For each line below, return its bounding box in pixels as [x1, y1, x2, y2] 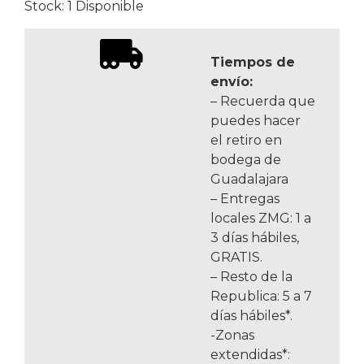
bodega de [210, 152, 281, 168]
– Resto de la [210, 269, 292, 285]
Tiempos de [210, 54, 295, 71]
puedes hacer [210, 113, 301, 129]
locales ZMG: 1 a [210, 210, 311, 227]
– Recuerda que [210, 93, 315, 110]
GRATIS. [210, 249, 262, 266]
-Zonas [210, 327, 254, 344]
